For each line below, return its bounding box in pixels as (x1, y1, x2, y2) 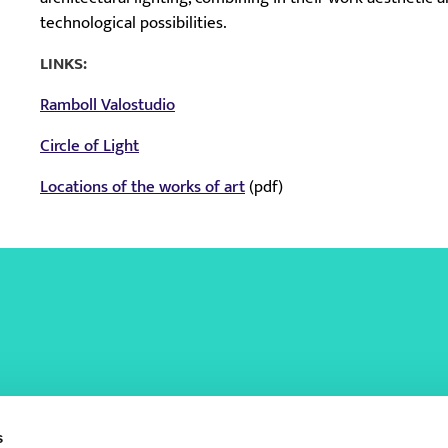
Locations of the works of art (40, 172, 245, 201)
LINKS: (40, 49, 87, 78)
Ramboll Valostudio (40, 90, 175, 119)
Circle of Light (40, 131, 139, 160)
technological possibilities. (40, 8, 227, 37)
